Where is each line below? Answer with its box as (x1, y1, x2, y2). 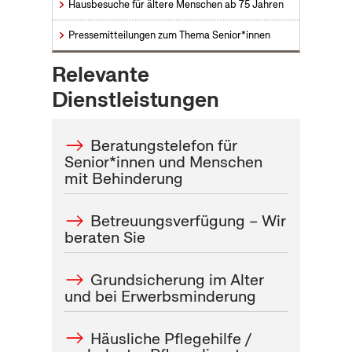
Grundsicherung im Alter (90, 269, 265, 290)
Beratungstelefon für (90, 134, 238, 156)
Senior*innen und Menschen (64, 151, 262, 172)
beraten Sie (64, 226, 145, 247)
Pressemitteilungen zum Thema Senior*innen (68, 28, 270, 42)
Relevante (51, 60, 149, 89)
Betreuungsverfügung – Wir (90, 210, 287, 231)
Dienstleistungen (51, 86, 219, 114)
